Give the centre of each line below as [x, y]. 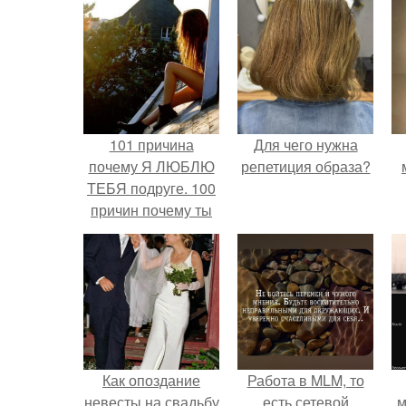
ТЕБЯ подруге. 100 [151, 188]
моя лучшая [151, 232]
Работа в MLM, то [305, 380]
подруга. [151, 253]
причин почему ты [151, 210]
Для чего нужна [305, 145]
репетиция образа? [305, 166]
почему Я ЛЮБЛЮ [151, 166]
